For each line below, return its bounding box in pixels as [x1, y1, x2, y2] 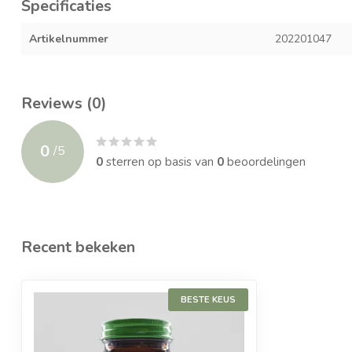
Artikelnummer [29, 31, 108, 46]
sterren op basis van [103, 152, 217, 170]
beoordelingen [224, 152, 306, 170]
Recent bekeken [21, 236, 135, 258]
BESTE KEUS [181, 293, 236, 306]
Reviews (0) [21, 92, 106, 114]
